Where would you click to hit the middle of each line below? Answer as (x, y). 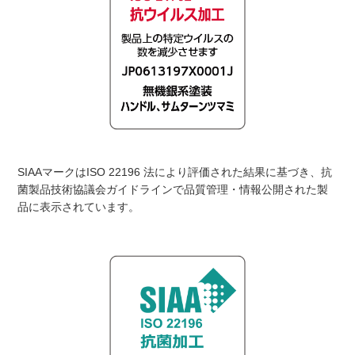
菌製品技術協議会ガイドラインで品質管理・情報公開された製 (173, 189)
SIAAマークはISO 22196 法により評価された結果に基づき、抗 (175, 172)
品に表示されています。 (79, 206)
